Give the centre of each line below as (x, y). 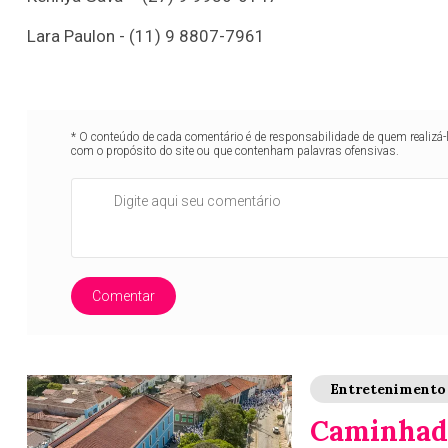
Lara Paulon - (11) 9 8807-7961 (146, 36)
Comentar (124, 296)
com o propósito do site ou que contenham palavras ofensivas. (235, 151)
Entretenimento (387, 389)
